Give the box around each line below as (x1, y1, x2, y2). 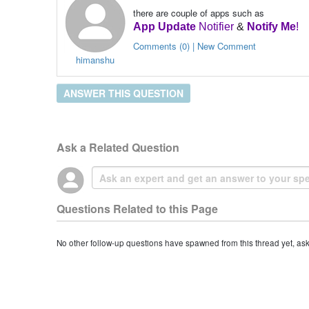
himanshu (75, 52, 114, 66)
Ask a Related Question (56, 139, 179, 155)
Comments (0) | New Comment (132, 39, 256, 52)
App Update (132, 20, 196, 32)
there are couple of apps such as (132, 6, 264, 19)
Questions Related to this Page (56, 200, 218, 217)
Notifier (195, 20, 234, 32)
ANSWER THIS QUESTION (63, 86, 183, 100)
